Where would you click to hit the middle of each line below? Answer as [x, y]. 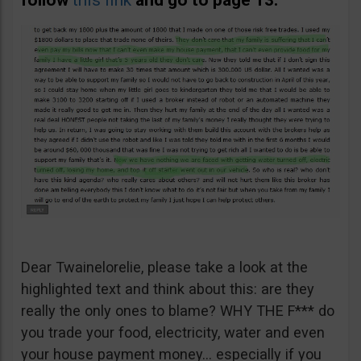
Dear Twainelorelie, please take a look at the [164, 268]
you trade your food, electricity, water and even [173, 333]
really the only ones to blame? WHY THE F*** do [178, 311]
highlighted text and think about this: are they [168, 289]
